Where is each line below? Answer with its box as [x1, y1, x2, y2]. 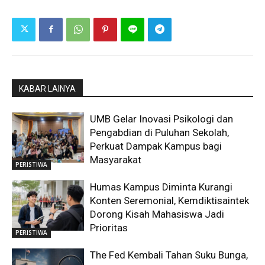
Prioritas [90, 221, 128, 234]
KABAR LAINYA [19, 83, 76, 93]
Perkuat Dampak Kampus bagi [90, 140, 222, 152]
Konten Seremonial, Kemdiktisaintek [90, 194, 250, 206]
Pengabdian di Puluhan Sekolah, [90, 126, 230, 138]
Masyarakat [90, 153, 142, 166]
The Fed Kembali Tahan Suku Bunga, [90, 248, 248, 261]
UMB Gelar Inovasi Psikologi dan [90, 112, 234, 125]
